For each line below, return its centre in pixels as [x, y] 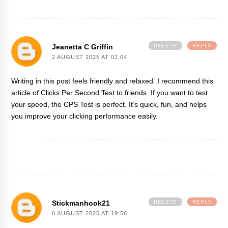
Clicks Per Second [70, 92]
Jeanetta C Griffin [83, 47]
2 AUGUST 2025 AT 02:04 [90, 57]
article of [26, 92]
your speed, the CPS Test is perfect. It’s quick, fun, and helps [109, 104]
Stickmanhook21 [81, 203]
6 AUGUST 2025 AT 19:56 [90, 213]
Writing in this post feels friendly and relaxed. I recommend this [112, 81]
